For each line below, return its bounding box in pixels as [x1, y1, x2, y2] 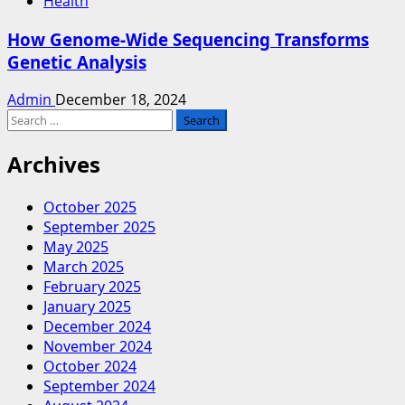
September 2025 [43, 217, 155, 238]
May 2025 [43, 237, 108, 258]
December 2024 [43, 316, 151, 337]
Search [6, 108, 53, 129]
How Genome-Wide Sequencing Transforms [7, 27, 369, 51]
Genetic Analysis [7, 50, 146, 73]
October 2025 [43, 197, 137, 218]
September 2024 [43, 376, 155, 397]
